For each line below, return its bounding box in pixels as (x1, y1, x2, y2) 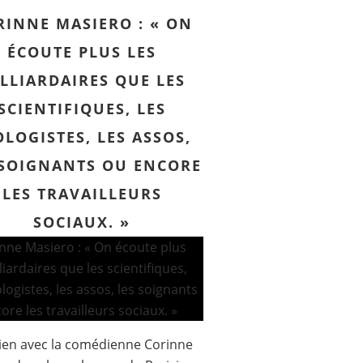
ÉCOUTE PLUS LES (7, 42, 156, 62)
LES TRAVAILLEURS (2, 184, 162, 203)
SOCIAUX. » (33, 212, 130, 232)
